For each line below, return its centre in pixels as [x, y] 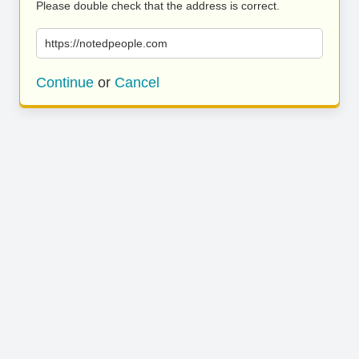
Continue [65, 83]
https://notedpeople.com [106, 43]
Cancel [137, 83]
